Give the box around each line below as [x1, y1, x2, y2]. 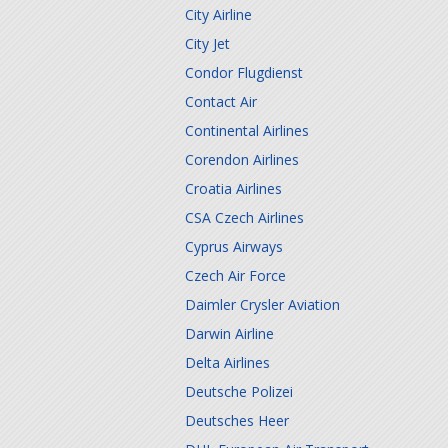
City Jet [185, 34, 230, 53]
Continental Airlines [185, 121, 309, 140]
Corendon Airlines [185, 150, 299, 169]
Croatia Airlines [185, 179, 282, 198]
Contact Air [185, 92, 257, 111]
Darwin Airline [185, 324, 274, 343]
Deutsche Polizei [185, 382, 293, 401]
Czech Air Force [185, 266, 286, 285]
